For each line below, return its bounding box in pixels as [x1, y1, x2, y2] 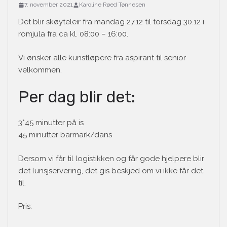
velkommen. [18, 65, 62, 74]
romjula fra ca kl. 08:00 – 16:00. [18, 29, 128, 39]
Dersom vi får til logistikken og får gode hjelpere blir [18, 154, 204, 163]
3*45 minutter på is [18, 118, 84, 128]
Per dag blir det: [18, 87, 135, 107]
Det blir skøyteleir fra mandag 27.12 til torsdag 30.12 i [18, 17, 204, 27]
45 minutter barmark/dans [18, 130, 112, 140]
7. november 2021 [24, 1, 73, 9]
